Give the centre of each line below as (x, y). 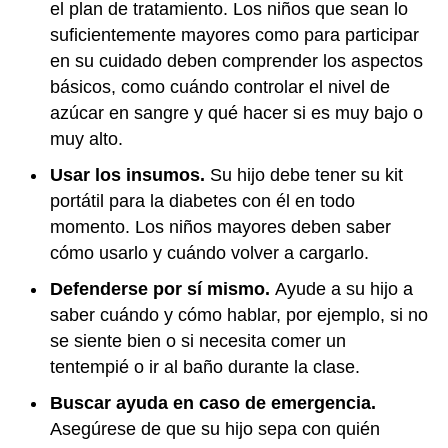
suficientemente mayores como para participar (234, 34)
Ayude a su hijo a (344, 288)
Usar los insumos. (130, 174)
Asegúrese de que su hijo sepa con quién (215, 428)
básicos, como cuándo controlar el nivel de (220, 86)
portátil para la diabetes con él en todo (202, 200)
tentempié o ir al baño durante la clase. (207, 366)
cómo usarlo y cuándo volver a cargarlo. (209, 252)
